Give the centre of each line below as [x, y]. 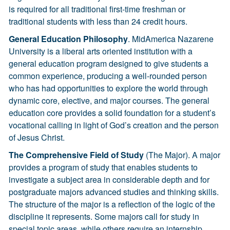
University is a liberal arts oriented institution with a [101, 51]
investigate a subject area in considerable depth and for [109, 179]
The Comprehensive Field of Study [76, 155]
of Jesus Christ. [37, 137]
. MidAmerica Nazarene [171, 39]
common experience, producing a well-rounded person [108, 76]
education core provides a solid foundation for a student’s [112, 113]
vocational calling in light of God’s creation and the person [114, 125]
